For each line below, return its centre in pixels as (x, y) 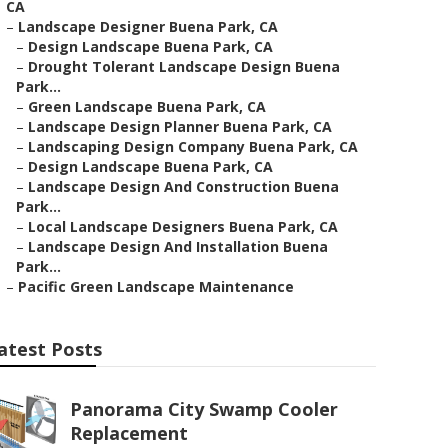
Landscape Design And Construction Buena (183, 186)
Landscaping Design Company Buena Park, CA (193, 146)
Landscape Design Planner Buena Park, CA (180, 126)
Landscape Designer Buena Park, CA (148, 26)
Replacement (129, 433)
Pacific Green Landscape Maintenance (156, 286)
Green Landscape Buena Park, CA (147, 106)
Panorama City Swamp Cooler (204, 409)
